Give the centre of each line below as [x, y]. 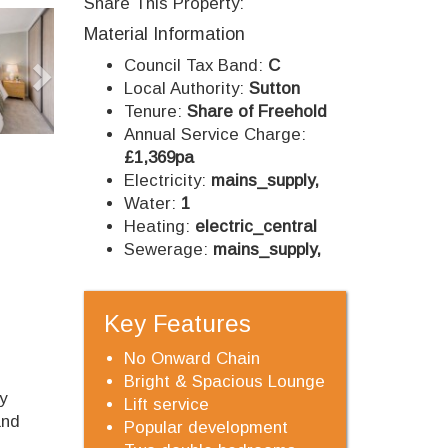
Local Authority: [186, 88]
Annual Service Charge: [214, 134]
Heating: [159, 226]
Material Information [164, 34]
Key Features [177, 323]
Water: [152, 203]
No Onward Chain [191, 358]
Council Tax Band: [195, 65]
